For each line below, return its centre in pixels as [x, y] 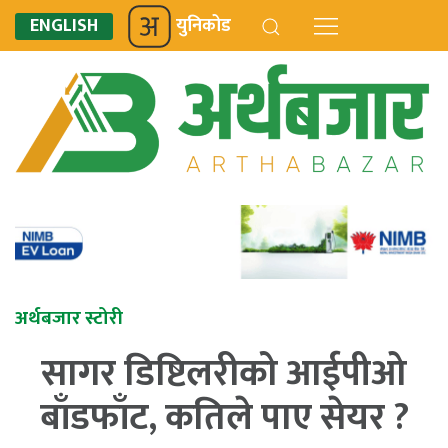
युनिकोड [203, 26]
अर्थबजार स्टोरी [69, 318]
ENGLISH [64, 26]
